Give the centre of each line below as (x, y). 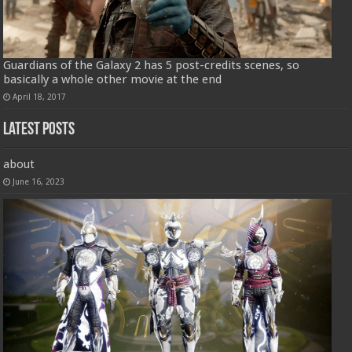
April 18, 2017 (40, 97)
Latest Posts (39, 130)
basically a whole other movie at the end (113, 80)
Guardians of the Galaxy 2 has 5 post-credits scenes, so (152, 66)
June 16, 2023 (39, 182)
